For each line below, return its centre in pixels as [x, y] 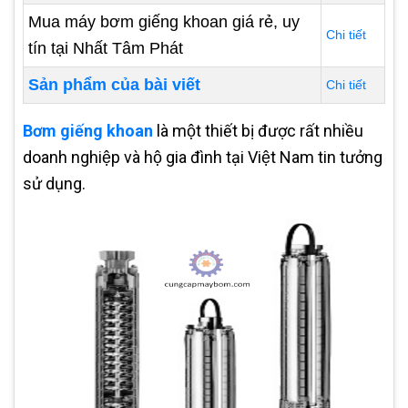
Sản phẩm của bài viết [114, 85]
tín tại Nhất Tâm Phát [106, 48]
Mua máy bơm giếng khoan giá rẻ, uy [164, 22]
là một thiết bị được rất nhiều [258, 131]
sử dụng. [54, 184]
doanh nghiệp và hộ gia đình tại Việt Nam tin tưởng [203, 157]
